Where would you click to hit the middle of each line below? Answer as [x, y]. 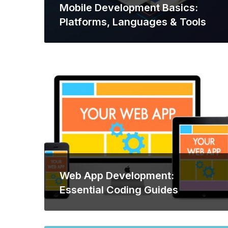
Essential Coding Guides [119, 190]
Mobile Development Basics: [129, 8]
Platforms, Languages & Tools [133, 22]
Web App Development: [117, 176]
